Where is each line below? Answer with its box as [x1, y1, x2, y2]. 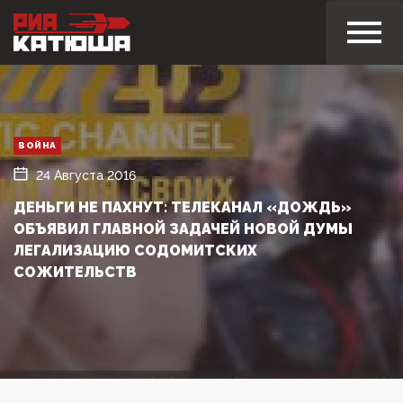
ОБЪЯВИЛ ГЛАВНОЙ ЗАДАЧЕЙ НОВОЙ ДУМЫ [13, 219, 353, 237]
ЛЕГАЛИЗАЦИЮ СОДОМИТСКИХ [13, 241, 257, 259]
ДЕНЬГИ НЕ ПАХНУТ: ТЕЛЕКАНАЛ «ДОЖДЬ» [13, 198, 352, 216]
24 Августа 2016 [36, 167, 136, 183]
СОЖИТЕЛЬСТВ [13, 263, 137, 281]
